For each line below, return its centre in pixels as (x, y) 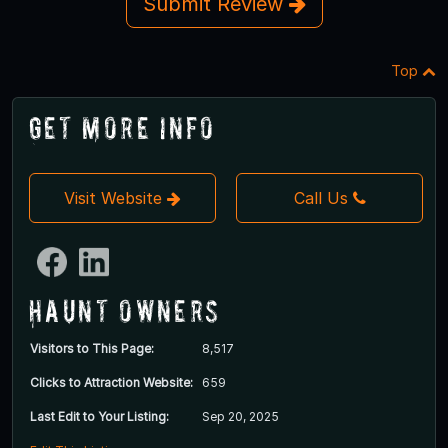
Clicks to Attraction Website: (111, 382)
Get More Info (122, 127)
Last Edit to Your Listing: (99, 416)
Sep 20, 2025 (240, 416)
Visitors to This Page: (92, 348)
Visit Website (115, 197)
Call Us (320, 197)
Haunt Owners (125, 310)
